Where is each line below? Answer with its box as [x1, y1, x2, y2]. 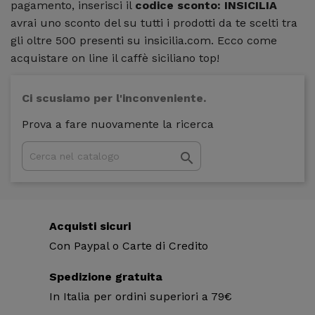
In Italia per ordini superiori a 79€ [49, 290, 232, 304]
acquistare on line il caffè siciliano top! [11, 51, 223, 65]
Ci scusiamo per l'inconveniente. [22, 91, 206, 105]
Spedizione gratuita [49, 270, 162, 284]
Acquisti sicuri [49, 219, 131, 233]
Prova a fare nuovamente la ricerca [22, 117, 214, 131]
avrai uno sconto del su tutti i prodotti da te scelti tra [11, 16, 297, 30]
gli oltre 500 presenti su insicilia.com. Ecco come [11, 34, 277, 48]
